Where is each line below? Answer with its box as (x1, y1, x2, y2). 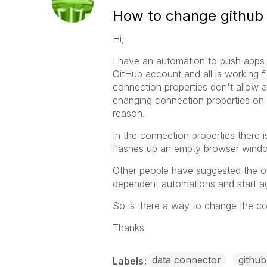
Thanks (112, 222, 144, 234)
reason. (112, 107, 148, 119)
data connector (151, 254, 221, 266)
